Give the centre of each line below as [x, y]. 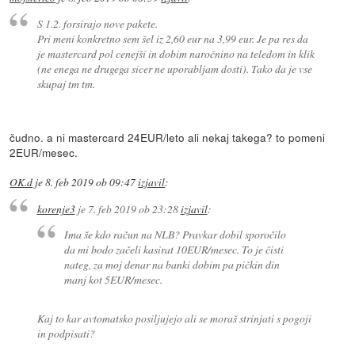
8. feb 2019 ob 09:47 [91, 183]
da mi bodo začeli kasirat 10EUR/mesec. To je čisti [174, 250]
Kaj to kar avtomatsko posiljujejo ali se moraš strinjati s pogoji [174, 319]
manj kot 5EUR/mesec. [114, 280]
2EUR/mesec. [44, 153]
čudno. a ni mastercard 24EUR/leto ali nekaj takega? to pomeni [168, 137]
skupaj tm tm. [66, 84]
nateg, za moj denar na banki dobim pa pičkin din [172, 265]
